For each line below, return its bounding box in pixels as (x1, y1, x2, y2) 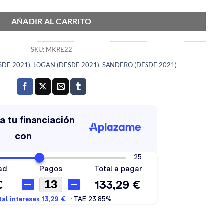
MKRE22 (46, 45, 72, 53)
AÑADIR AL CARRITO (11, 17, 92, 26)
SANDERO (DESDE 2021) (102, 60, 177, 69)
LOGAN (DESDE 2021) (33, 60, 99, 69)
